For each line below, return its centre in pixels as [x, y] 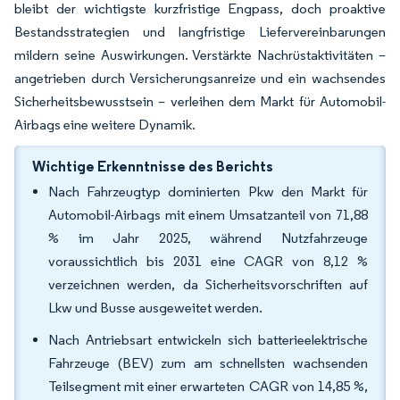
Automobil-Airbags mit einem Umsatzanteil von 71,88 [208, 215]
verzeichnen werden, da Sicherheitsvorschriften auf [208, 284]
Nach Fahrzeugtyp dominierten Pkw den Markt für [208, 192]
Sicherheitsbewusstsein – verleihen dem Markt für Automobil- [200, 101]
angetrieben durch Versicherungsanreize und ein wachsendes [200, 78]
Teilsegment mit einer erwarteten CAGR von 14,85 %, [208, 386]
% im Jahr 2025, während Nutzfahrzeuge [208, 238]
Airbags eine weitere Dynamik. [105, 125]
